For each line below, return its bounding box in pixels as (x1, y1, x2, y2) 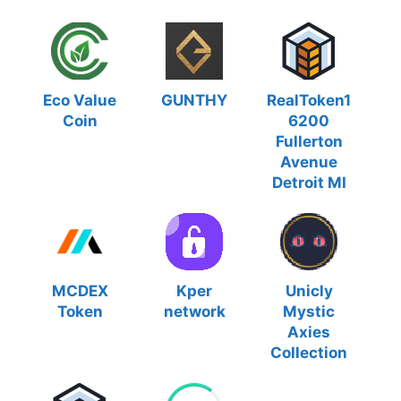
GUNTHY (161, 91, 227, 109)
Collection (270, 344, 347, 362)
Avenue (280, 153, 337, 171)
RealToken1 (267, 91, 351, 109)
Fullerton (275, 132, 343, 150)
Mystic (283, 303, 335, 320)
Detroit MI (271, 174, 346, 192)
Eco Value (43, 91, 116, 109)
